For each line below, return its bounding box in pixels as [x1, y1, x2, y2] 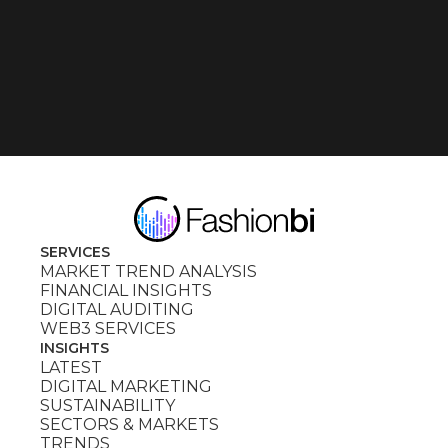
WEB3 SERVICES [40, 319, 176, 339]
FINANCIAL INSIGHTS [40, 281, 212, 301]
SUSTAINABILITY [40, 396, 175, 416]
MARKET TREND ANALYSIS [40, 262, 257, 282]
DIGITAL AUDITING [40, 300, 194, 320]
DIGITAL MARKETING [40, 377, 212, 397]
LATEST [40, 358, 102, 378]
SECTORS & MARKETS [40, 415, 219, 435]
